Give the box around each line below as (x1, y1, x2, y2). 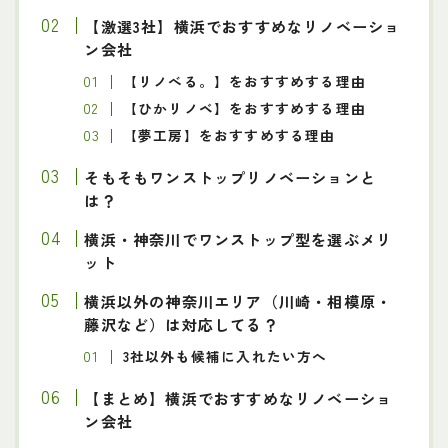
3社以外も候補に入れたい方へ (122, 345, 328, 366)
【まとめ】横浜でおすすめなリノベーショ (84, 386, 393, 409)
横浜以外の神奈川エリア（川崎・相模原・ (84, 289, 393, 312)
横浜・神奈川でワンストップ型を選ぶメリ (84, 227, 393, 250)
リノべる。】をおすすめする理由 (138, 70, 367, 91)
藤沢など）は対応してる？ (84, 312, 279, 335)
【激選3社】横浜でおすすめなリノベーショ (84, 14, 401, 37)
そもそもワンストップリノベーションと (84, 165, 376, 188)
